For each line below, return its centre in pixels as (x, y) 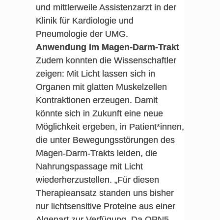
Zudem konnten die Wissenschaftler (106, 60)
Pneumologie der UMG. (82, 34)
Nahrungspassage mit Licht (89, 166)
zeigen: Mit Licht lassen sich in (95, 74)
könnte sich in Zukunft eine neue (99, 113)
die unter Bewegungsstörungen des (105, 140)
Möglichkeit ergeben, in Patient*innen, (110, 127)
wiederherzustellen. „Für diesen (97, 180)
